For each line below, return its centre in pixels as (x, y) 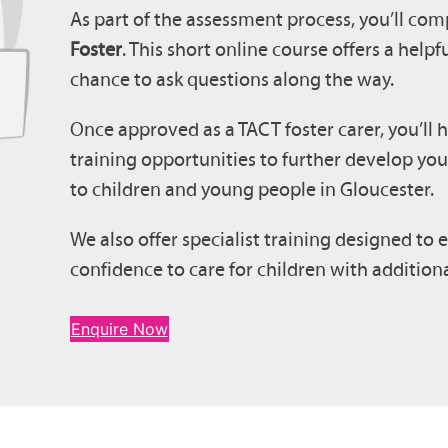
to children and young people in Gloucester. (251, 189)
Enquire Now (119, 329)
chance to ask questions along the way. (231, 79)
